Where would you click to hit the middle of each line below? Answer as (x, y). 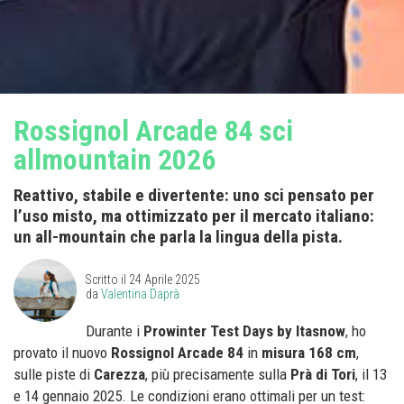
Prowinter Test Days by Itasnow (244, 331)
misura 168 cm (309, 353)
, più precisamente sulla (218, 375)
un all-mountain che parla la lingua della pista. (178, 237)
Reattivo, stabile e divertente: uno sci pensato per (194, 196)
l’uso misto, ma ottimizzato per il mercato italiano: (194, 216)
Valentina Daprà (140, 294)
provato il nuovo (62, 353)
